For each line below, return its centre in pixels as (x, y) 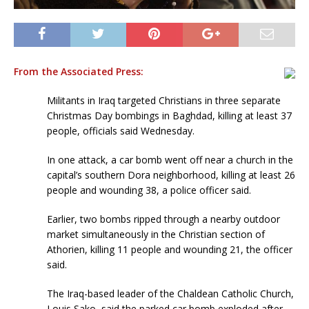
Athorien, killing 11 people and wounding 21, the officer (170, 249)
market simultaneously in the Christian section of (156, 234)
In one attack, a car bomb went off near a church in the (170, 159)
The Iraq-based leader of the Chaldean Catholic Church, (170, 293)
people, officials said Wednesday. (121, 130)
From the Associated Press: (79, 71)
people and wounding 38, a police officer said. (149, 190)
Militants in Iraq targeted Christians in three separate (164, 100)
